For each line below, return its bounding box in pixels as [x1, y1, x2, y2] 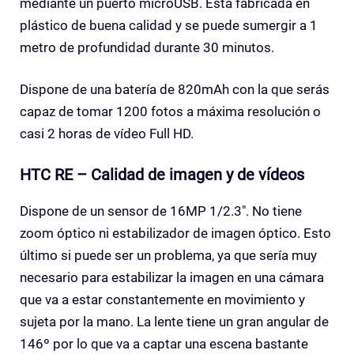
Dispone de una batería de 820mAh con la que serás [20, 81, 330, 98]
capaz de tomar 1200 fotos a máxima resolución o [20, 104, 321, 120]
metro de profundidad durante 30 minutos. [20, 39, 274, 55]
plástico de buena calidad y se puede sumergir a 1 [20, 17, 318, 33]
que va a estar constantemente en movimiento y [20, 291, 305, 307]
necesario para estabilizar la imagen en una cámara [20, 269, 324, 285]
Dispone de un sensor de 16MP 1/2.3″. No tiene [20, 202, 302, 219]
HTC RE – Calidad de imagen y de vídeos [20, 164, 304, 184]
